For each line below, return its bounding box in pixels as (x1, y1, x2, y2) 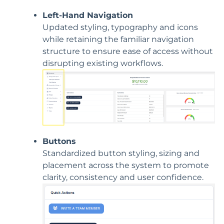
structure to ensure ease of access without (42, 46, 213, 56)
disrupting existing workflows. (42, 58, 163, 68)
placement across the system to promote (42, 160, 209, 170)
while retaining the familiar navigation (42, 34, 194, 44)
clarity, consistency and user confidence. (42, 172, 203, 182)
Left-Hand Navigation (42, 10, 133, 20)
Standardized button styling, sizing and (42, 148, 199, 158)
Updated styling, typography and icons (42, 22, 198, 32)
